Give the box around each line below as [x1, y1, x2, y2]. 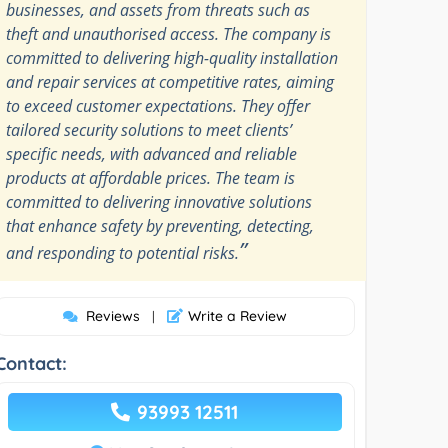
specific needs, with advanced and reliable [6, 142, 298, 165]
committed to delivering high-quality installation [6, 46, 339, 69]
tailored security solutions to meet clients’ [6, 118, 293, 141]
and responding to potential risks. [6, 241, 240, 264]
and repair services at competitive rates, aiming [6, 70, 335, 93]
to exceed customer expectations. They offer [6, 94, 311, 117]
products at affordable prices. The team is [6, 166, 296, 189]
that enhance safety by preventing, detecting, [6, 214, 315, 237]
